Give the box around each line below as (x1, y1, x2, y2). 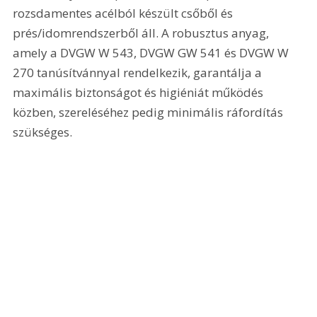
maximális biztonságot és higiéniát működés (13, 83, 267, 100)
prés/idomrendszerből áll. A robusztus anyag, (13, 24, 272, 41)
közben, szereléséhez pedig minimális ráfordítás (13, 103, 287, 120)
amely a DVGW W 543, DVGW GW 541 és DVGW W (13, 44, 292, 61)
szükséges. (13, 123, 73, 140)
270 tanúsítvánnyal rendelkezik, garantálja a (13, 64, 265, 81)
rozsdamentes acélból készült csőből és (13, 4, 236, 21)
